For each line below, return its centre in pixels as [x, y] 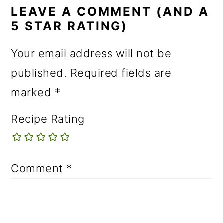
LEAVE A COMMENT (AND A [110, 11]
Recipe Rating [48, 119]
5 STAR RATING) [70, 26]
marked [33, 92]
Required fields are [121, 72]
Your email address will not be [91, 53]
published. [39, 72]
